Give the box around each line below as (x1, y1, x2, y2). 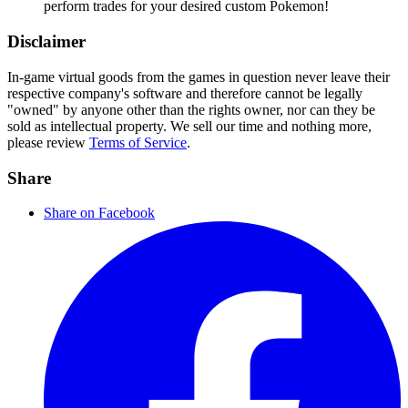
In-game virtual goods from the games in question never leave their (7, 68, 390, 85)
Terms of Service (89, 134, 187, 150)
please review (7, 134, 86, 150)
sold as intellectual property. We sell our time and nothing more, (7, 117, 372, 134)
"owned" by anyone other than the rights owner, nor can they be (7, 101, 375, 117)
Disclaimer (7, 32, 86, 52)
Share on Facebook (44, 205, 155, 221)
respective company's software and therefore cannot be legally (7, 85, 362, 101)
